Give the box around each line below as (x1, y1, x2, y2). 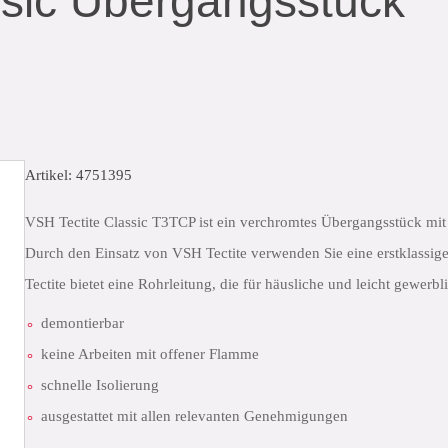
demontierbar (41, 315, 124, 331)
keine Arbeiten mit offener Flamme (41, 346, 259, 362)
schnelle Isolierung (41, 377, 159, 393)
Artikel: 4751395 (25, 167, 132, 183)
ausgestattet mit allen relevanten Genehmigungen (41, 408, 348, 424)
